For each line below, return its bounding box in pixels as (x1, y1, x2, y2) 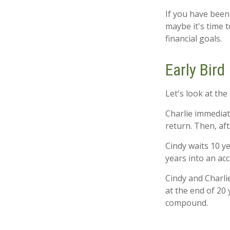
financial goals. (165, 33, 222, 44)
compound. (165, 197, 208, 208)
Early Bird (165, 60, 225, 80)
